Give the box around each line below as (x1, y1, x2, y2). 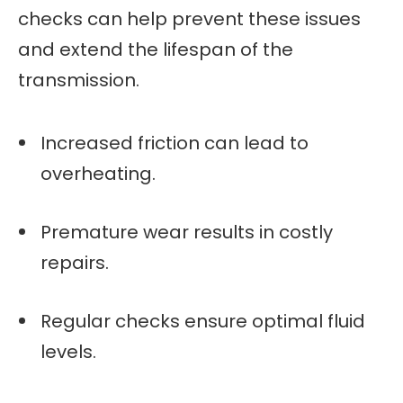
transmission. (18, 67, 139, 94)
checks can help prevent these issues (18, 6, 361, 32)
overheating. (40, 161, 156, 187)
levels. (40, 338, 96, 364)
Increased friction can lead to (40, 130, 309, 157)
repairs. (40, 249, 109, 275)
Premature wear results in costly (40, 219, 333, 245)
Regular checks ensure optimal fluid (40, 308, 365, 334)
